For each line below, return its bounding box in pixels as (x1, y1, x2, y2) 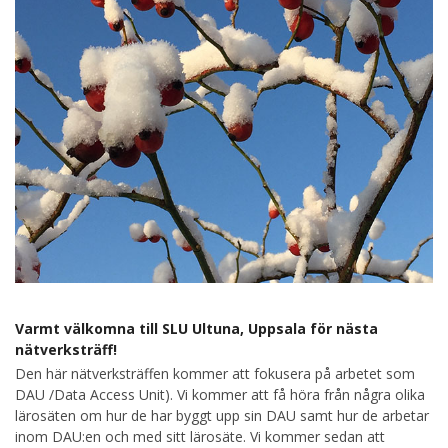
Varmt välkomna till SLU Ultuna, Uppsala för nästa (15, 319, 378, 339)
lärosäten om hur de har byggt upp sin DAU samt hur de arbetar (15, 406, 429, 426)
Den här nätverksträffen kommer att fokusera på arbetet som (15, 364, 415, 384)
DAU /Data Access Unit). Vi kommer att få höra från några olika (15, 385, 425, 405)
